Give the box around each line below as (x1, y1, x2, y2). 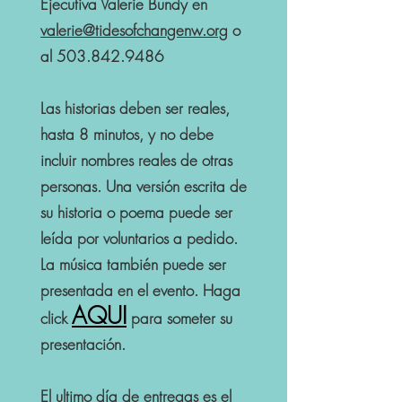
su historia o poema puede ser (40, 202, 232, 223)
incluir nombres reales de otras (40, 150, 232, 170)
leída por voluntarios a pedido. (40, 228, 238, 249)
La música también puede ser (40, 254, 226, 275)
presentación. (40, 334, 130, 354)
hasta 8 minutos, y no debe (40, 124, 214, 144)
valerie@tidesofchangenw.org (40, 20, 228, 40)
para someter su (127, 308, 232, 328)
